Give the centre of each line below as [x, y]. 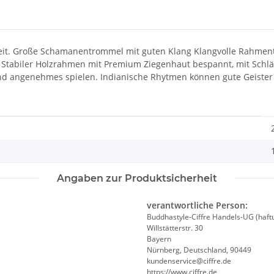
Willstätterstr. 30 [175, 228]
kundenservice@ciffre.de [189, 261]
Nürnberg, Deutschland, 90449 [199, 250]
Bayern [159, 239]
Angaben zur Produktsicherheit [137, 179]
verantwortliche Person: [197, 206]
